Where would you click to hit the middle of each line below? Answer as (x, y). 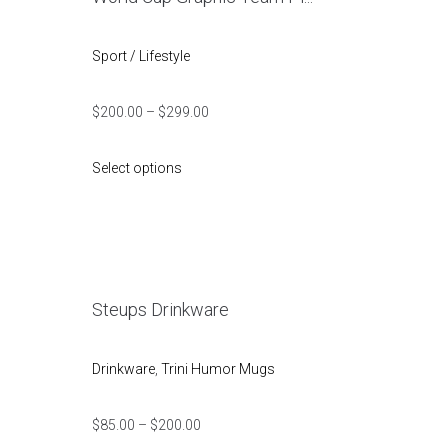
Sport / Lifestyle (141, 55)
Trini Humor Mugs (218, 368)
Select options (137, 167)
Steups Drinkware (160, 309)
